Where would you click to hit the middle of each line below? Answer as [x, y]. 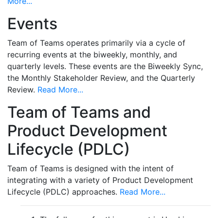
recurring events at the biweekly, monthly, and [92, 54]
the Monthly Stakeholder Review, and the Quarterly [101, 78]
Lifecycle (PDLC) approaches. [64, 192]
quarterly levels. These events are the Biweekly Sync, [105, 66]
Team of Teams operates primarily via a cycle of [96, 43]
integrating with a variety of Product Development [100, 180]
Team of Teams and [79, 112]
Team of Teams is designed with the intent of [91, 168]
